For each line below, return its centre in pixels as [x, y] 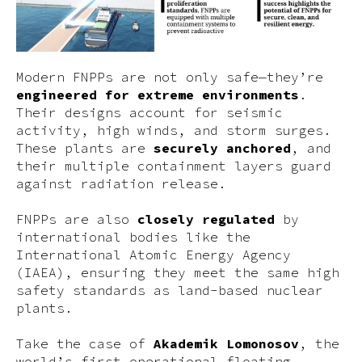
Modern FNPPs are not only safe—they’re [170, 77]
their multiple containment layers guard [174, 166]
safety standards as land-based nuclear [170, 290]
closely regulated [206, 219]
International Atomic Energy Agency [154, 255]
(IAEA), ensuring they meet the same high [178, 272]
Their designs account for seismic [149, 112]
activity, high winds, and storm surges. [174, 130]
